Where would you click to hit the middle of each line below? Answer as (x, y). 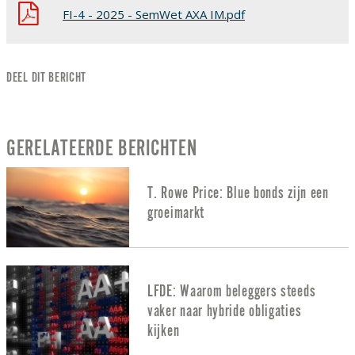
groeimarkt (176, 212)
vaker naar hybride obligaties (225, 311)
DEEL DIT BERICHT (47, 78)
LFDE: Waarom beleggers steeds (232, 291)
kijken (164, 330)
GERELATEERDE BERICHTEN (102, 149)
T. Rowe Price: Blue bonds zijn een (238, 193)
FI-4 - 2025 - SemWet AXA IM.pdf (154, 14)
